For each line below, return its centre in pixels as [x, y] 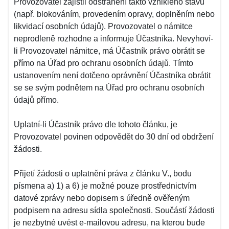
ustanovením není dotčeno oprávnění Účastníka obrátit [112, 75]
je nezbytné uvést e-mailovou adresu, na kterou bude [109, 223]
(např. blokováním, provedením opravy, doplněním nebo [114, 14]
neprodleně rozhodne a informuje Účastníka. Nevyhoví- [113, 39]
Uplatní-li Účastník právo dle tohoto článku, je [96, 124]
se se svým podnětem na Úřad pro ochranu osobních [109, 88]
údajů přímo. [36, 100]
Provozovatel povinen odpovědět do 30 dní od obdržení [114, 137]
